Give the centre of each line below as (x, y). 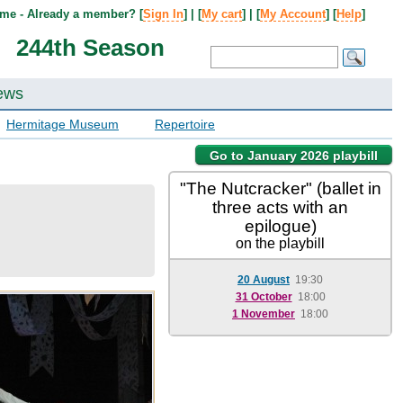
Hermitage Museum (63, 124)
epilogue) (280, 226)
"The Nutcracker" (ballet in (280, 188)
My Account (293, 14)
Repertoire (185, 124)
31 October (264, 297)
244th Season (90, 48)
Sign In (163, 14)
